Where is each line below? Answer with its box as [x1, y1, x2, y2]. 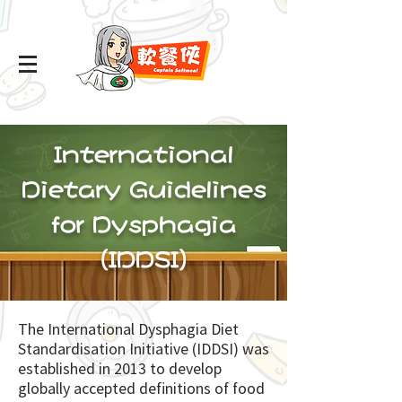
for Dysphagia [50, 212, 237, 237]
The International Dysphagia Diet [18, 318, 239, 339]
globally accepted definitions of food [18, 377, 265, 398]
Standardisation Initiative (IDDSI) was [18, 337, 269, 359]
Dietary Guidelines [21, 177, 267, 202]
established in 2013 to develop [18, 357, 222, 379]
